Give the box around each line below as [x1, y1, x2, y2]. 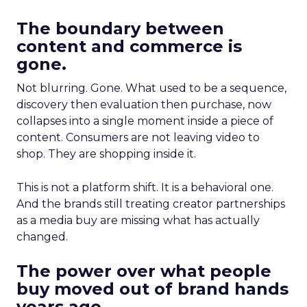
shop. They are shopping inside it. [16, 147, 196, 160]
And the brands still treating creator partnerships [16, 197, 285, 210]
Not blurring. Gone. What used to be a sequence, [16, 82, 286, 95]
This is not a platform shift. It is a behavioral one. [16, 181, 273, 194]
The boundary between [16, 19, 224, 38]
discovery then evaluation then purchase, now [16, 98, 271, 111]
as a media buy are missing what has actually [16, 214, 260, 227]
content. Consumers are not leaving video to [16, 131, 260, 144]
